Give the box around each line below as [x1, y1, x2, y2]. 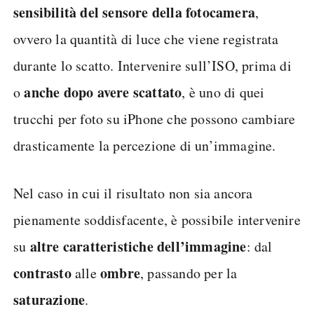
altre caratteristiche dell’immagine [29, 235, 247, 257]
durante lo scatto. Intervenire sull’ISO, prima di [13, 55, 292, 75]
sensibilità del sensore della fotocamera [13, 1, 255, 22]
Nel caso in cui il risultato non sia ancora [13, 183, 253, 203]
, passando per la [140, 263, 238, 282]
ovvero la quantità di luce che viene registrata [13, 29, 279, 48]
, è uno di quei [182, 82, 265, 102]
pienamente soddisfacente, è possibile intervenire [13, 210, 301, 229]
